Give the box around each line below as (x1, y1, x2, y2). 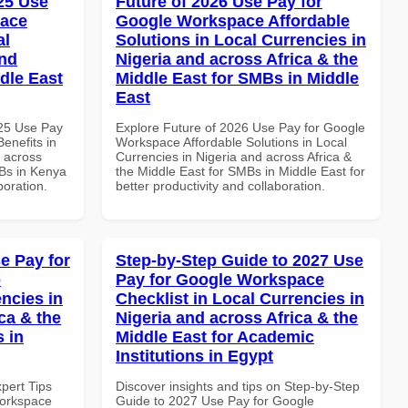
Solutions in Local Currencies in (116, 30, 366, 49)
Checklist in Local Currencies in (116, 289, 364, 308)
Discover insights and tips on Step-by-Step (116, 378, 360, 393)
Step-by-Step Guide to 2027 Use (116, 250, 363, 270)
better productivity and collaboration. (116, 178, 325, 193)
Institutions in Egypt (116, 346, 273, 365)
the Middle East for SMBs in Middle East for (116, 163, 365, 178)
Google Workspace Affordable (116, 11, 350, 30)
